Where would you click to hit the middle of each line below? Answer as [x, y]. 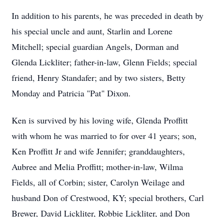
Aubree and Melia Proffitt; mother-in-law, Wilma [97, 167]
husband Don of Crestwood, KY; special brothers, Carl [108, 198]
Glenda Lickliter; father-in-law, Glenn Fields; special [104, 62]
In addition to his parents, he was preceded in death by [108, 15]
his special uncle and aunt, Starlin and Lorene [92, 31]
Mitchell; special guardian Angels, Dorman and [95, 46]
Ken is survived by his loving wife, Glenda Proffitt [100, 120]
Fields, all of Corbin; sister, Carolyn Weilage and [98, 182]
